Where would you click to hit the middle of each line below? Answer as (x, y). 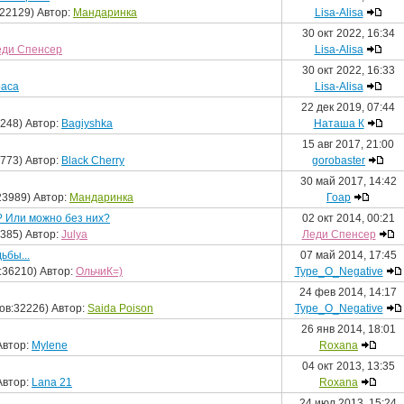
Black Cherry (93, 161)
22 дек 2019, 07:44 (348, 107)
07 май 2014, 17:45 (348, 255)
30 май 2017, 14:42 (348, 181)
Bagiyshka (87, 124)
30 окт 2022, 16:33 (348, 70)
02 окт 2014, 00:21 (348, 218)
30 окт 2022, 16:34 (348, 33)
